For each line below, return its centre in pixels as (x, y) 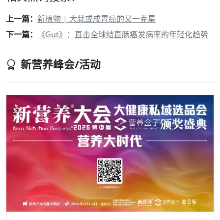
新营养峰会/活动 (61, 64)
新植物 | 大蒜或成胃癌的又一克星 (96, 19)
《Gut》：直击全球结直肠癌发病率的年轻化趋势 (123, 34)
